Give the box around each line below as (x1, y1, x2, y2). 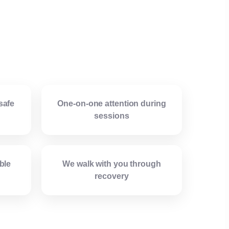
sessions (94, 111, 129, 121)
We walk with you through (62, 159, 161, 169)
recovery (95, 172, 129, 181)
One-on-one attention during (57, 99, 166, 108)
